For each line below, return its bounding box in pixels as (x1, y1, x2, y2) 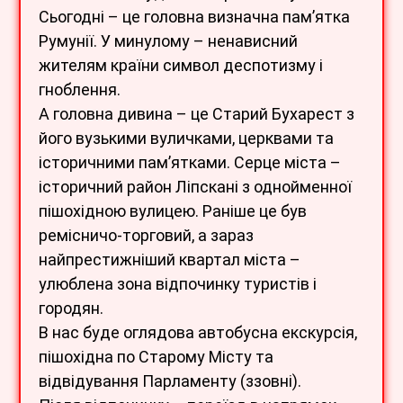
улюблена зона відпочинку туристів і (39, 273, 317, 293)
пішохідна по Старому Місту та (39, 346, 273, 366)
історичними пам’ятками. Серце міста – (39, 152, 341, 172)
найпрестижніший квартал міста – (39, 249, 300, 269)
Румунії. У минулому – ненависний (39, 31, 298, 50)
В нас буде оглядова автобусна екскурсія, (39, 322, 357, 342)
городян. (39, 298, 103, 318)
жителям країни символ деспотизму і (39, 55, 323, 75)
